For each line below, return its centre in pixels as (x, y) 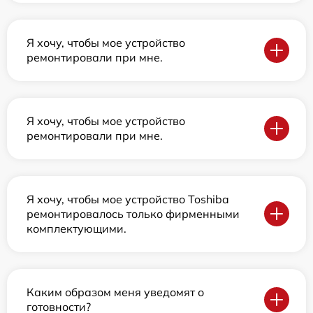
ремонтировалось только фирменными (133, 213)
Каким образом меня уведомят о (115, 292)
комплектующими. (77, 228)
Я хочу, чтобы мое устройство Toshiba (128, 199)
